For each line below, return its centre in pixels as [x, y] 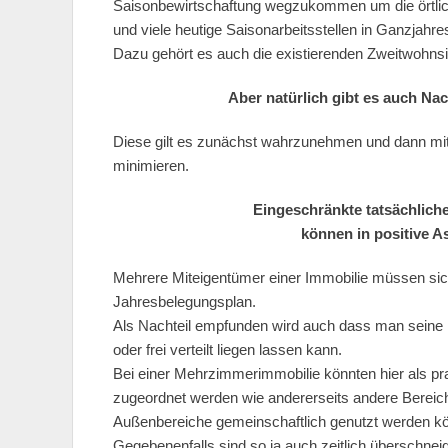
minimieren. [151, 165]
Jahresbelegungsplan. [184, 301]
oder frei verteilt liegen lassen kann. [227, 349]
